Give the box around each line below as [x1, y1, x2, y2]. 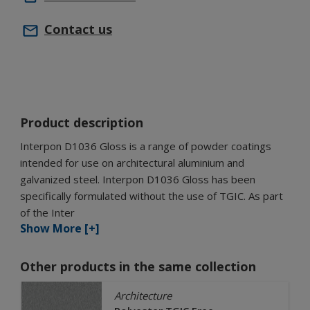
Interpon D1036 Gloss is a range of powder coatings [20, 139, 271, 154]
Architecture [113, 289, 172, 303]
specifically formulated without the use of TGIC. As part [20, 189, 283, 203]
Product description [20, 114, 143, 131]
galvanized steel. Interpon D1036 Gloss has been [20, 172, 255, 187]
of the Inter [20, 206, 75, 220]
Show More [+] [20, 221, 100, 237]
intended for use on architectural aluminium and [20, 156, 244, 170]
